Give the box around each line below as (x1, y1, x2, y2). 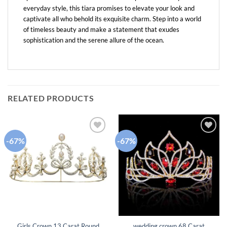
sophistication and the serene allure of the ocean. (23, 36, 164, 45)
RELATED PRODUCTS (8, 93, 94, 103)
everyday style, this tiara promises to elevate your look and (23, 4, 195, 13)
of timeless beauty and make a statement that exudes (23, 25, 179, 34)
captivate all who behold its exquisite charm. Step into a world (23, 15, 201, 23)
